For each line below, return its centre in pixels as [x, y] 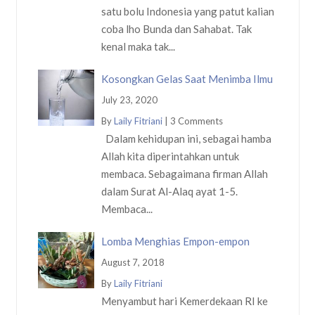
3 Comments [196, 121]
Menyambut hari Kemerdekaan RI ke [184, 301]
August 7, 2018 [133, 262]
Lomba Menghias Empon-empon [175, 241]
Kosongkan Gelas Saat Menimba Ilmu [187, 78]
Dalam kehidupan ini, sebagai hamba [186, 138]
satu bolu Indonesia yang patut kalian [187, 11]
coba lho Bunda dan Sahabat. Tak [176, 28]
